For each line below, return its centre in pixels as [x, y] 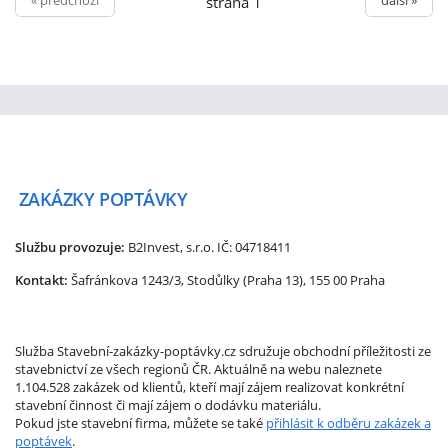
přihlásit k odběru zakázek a [348, 422]
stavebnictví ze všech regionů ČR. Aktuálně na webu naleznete [198, 368]
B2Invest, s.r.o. [171, 247]
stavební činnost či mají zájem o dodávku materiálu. [168, 404]
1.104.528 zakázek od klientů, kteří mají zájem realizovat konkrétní [209, 386]
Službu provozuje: [70, 247]
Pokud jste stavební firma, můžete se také [140, 422]
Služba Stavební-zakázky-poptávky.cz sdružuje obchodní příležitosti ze [223, 350]
